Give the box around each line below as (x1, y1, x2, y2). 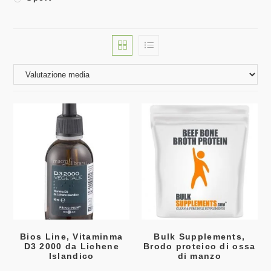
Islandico (48, 250, 94, 261)
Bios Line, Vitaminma (20, 231, 123, 241)
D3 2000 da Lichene (24, 241, 119, 251)
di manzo (177, 250, 221, 261)
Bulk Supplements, (154, 231, 246, 241)
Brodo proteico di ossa (143, 241, 256, 251)
